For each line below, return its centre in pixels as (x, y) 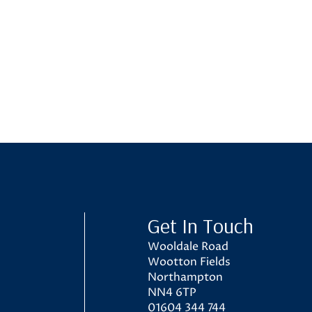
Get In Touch (201, 226)
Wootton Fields (189, 262)
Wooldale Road (188, 247)
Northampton (186, 277)
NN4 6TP (172, 292)
